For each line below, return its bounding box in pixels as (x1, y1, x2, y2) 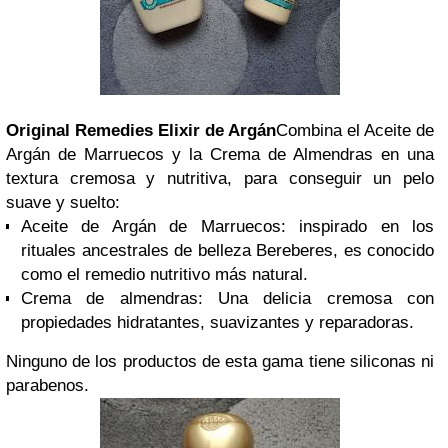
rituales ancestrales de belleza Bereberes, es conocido (21, 241, 434, 260)
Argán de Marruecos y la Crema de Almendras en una (6, 145, 434, 164)
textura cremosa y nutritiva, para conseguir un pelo (6, 169, 434, 188)
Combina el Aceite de (276, 121, 434, 140)
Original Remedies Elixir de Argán (6, 121, 276, 140)
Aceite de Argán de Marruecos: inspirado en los (21, 217, 434, 236)
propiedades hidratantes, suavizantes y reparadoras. (21, 313, 414, 332)
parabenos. (6, 376, 89, 395)
